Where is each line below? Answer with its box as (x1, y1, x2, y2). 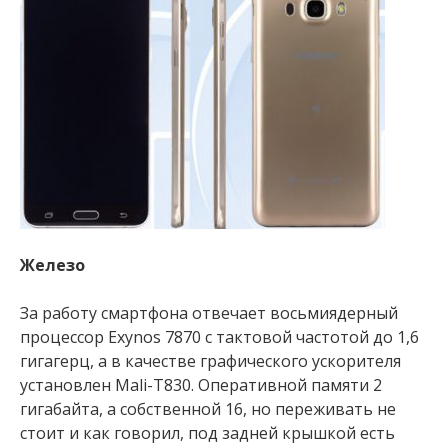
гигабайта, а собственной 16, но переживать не (20, 398, 396, 420)
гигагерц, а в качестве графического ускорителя (20, 350, 401, 372)
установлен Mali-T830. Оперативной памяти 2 (20, 374, 382, 396)
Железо (20, 254, 85, 276)
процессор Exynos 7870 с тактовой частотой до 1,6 (20, 326, 419, 348)
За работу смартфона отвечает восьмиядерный (20, 302, 398, 324)
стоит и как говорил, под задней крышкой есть (20, 422, 395, 444)
